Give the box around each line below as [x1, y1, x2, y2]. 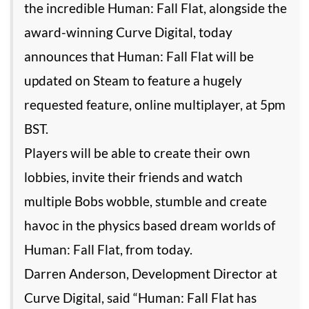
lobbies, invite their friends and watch [24, 169, 243, 186]
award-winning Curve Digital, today [24, 24, 232, 41]
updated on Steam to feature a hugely [24, 72, 242, 89]
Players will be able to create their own [24, 145, 250, 161]
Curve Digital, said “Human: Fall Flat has [24, 290, 257, 306]
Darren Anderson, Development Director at [24, 266, 277, 282]
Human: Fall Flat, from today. [24, 241, 192, 258]
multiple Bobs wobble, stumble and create [24, 193, 267, 210]
